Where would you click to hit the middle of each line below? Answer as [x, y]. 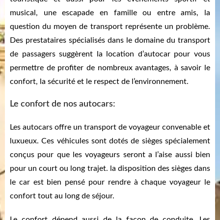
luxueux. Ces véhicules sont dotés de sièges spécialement [110, 141]
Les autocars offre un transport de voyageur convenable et [110, 127]
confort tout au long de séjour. [62, 196]
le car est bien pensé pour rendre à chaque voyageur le [110, 182]
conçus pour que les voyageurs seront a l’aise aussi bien [110, 155]
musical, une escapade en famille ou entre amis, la [110, 13]
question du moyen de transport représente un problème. [110, 27]
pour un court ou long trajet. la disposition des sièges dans [110, 169]
